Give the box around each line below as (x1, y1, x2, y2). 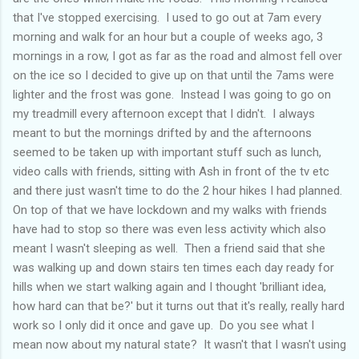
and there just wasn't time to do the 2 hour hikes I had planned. (13, 183, 345, 198)
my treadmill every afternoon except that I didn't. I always (13, 106, 315, 121)
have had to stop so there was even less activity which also (13, 221, 326, 236)
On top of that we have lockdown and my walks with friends (13, 202, 327, 217)
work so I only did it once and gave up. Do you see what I (13, 317, 314, 333)
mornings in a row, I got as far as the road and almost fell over (13, 48, 342, 63)
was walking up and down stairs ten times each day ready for (13, 260, 334, 275)
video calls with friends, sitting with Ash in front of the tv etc (13, 163, 329, 179)
